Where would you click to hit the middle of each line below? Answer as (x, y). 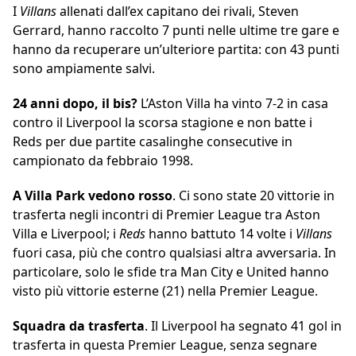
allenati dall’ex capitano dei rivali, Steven (179, 12)
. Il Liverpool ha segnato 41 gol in (243, 326)
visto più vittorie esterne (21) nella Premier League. (165, 291)
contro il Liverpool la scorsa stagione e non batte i (163, 123)
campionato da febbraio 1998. (103, 161)
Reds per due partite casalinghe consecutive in (153, 142)
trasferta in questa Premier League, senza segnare (165, 345)
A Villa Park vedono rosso (93, 196)
